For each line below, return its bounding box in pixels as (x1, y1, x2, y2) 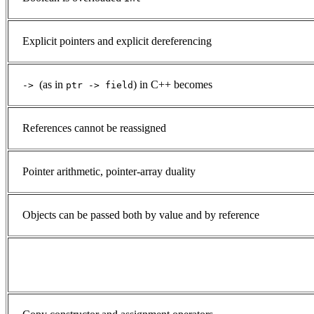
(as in (39, 78, 66, 91)
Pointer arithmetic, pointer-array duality (22, 165, 196, 178)
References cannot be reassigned (22, 122, 166, 135)
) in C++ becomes (133, 78, 212, 91)
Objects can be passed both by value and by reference (22, 209, 259, 221)
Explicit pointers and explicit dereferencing (22, 35, 212, 48)
